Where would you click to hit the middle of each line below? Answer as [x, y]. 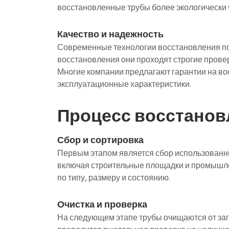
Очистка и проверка [102, 204]
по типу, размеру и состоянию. [114, 178]
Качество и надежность [110, 34]
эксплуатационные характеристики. [124, 84]
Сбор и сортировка [100, 140]
